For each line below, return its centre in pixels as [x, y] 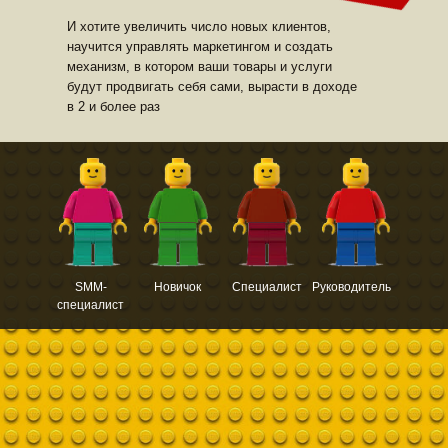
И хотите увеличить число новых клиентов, [199, 26]
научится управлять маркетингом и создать [200, 46]
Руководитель [351, 287]
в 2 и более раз [113, 106]
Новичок [177, 287]
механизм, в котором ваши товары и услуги [199, 66]
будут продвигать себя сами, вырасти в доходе [212, 86]
